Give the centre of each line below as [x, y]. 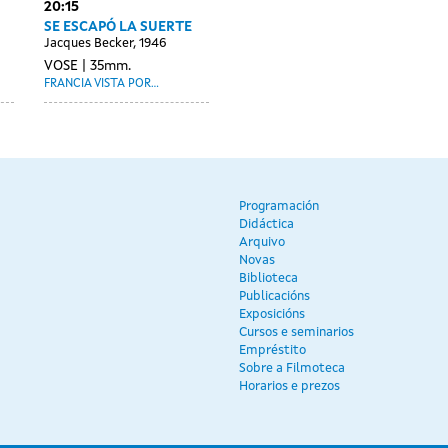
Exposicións [272, 314]
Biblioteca [268, 278]
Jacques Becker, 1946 [105, 43]
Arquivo [262, 242]
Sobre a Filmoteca [292, 368]
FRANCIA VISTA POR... [101, 83]
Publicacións [274, 296]
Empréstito [272, 350]
